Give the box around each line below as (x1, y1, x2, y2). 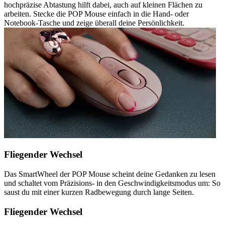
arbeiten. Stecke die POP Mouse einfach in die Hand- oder (4, 9, 189, 18)
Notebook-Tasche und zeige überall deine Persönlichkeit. (4, 18, 184, 27)
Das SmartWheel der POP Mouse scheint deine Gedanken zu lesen (4, 170, 215, 179)
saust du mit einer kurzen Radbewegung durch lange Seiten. (4, 188, 194, 197)
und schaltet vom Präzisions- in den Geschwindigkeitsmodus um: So (4, 179, 220, 188)
